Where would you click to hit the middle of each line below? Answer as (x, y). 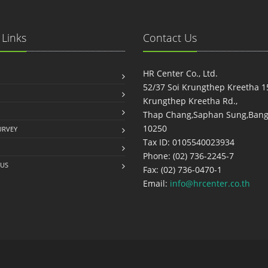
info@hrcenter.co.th (210, 183)
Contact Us (170, 38)
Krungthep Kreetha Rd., (190, 101)
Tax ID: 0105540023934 (189, 142)
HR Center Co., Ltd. (180, 73)
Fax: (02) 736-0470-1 (182, 170)
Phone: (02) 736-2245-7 (188, 156)
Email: (156, 183)
